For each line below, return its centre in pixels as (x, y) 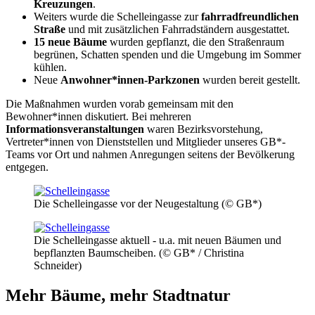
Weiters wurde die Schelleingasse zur (117, 16)
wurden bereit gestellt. (250, 79)
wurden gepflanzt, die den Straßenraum (195, 41)
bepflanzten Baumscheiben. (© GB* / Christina (139, 252)
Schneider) (58, 265)
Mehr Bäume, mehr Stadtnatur (118, 295)
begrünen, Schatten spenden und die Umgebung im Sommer (167, 54)
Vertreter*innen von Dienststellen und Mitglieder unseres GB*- (146, 141)
